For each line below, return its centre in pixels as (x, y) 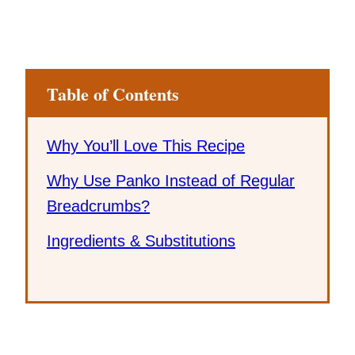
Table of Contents (113, 94)
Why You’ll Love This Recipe (146, 145)
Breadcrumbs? (98, 206)
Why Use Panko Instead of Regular (171, 180)
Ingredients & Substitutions (141, 240)
